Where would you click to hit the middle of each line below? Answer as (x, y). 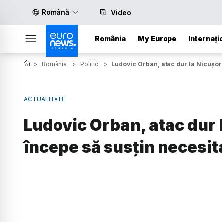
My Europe (157, 38)
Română (55, 12)
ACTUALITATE (45, 99)
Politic (89, 64)
